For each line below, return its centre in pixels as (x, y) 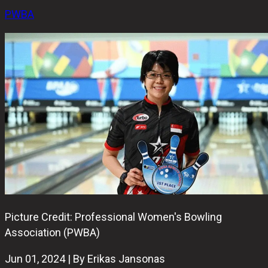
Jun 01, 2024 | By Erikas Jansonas (85, 259)
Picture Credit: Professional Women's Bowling (113, 217)
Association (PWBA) (52, 233)
